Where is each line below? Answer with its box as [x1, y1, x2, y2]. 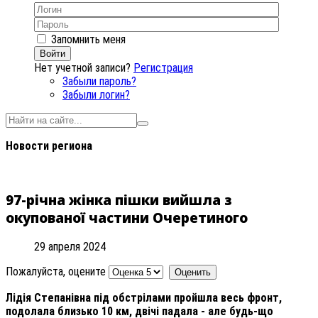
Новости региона [6, 139, 92, 153]
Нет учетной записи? [34, 61, 131, 75]
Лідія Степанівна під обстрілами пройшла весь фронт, [6, 290, 282, 305]
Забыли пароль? [62, 75, 136, 89]
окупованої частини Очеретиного [6, 209, 248, 227]
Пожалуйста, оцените [6, 264, 106, 278]
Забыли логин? [62, 88, 130, 102]
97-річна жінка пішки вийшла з [6, 191, 232, 209]
